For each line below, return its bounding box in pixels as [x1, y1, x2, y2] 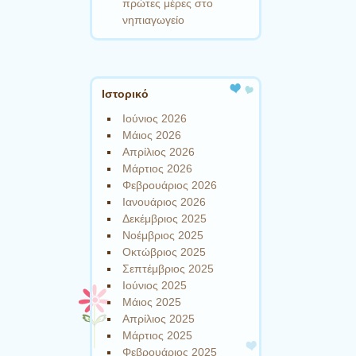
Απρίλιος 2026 [122, 145, 195, 159]
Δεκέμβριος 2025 [122, 212, 207, 226]
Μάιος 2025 [122, 296, 182, 309]
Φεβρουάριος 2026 [122, 179, 218, 192]
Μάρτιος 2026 [122, 162, 193, 176]
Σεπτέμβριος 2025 [122, 262, 215, 276]
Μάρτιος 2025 [122, 329, 193, 342]
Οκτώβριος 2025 [122, 246, 207, 259]
